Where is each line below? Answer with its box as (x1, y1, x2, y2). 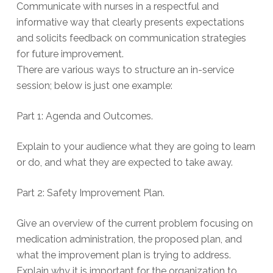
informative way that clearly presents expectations (16, 16, 244, 29)
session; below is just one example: (16, 80, 172, 92)
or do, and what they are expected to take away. (16, 157, 233, 169)
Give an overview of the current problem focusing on (16, 218, 253, 230)
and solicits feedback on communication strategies (16, 32, 246, 44)
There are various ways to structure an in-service (16, 64, 234, 76)
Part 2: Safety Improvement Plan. (16, 187, 165, 199)
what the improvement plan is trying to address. (16, 249, 231, 261)
